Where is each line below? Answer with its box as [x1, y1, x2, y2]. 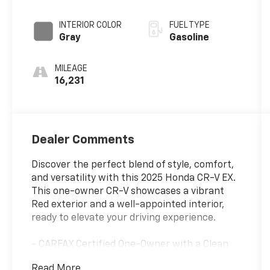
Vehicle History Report [31, 253, 134, 263]
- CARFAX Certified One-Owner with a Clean [31, 239, 229, 250]
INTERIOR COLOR [59, 21, 122, 30]
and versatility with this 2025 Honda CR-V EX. [31, 173, 236, 183]
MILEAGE [55, 64, 88, 74]
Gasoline [169, 33, 209, 43]
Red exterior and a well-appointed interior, [31, 199, 225, 210]
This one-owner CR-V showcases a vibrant [31, 186, 225, 196]
